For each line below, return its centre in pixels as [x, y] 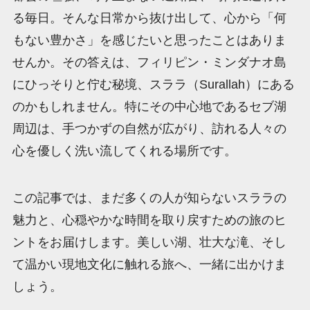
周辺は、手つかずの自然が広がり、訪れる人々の [149, 129]
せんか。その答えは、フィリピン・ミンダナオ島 [149, 63]
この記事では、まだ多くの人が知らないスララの [149, 198]
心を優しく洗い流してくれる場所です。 [124, 151]
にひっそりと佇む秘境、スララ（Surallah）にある [153, 85]
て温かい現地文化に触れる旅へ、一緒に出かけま [149, 265]
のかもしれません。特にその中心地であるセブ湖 [149, 107]
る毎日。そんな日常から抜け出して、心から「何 [149, 18]
